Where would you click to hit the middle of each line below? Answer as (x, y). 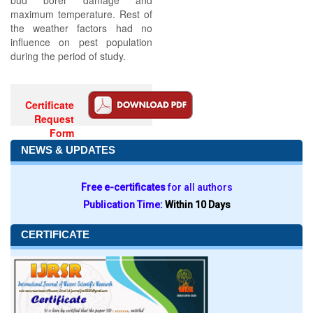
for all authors (200, 187)
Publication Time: (124, 205)
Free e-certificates (124, 187)
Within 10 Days (197, 205)
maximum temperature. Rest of (81, 14)
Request (54, 119)
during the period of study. (68, 56)
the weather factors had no (81, 28)
